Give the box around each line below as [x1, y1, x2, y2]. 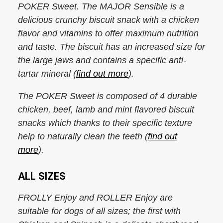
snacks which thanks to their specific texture [18, 118, 192, 128]
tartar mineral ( [18, 69, 76, 79]
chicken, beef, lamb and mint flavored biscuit [18, 105, 194, 114]
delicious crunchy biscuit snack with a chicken [18, 15, 199, 25]
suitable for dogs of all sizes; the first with [18, 206, 181, 216]
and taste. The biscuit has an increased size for [18, 42, 205, 52]
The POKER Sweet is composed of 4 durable [18, 91, 197, 101]
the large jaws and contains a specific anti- [18, 55, 186, 65]
